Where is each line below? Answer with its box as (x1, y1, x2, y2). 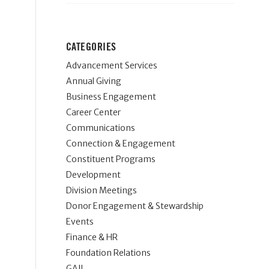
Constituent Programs (65, 154, 156, 165)
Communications (65, 122, 135, 133)
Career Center (65, 107, 121, 118)
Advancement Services (65, 60, 157, 71)
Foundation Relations (65, 247, 151, 258)
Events (65, 216, 94, 227)
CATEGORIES (65, 41, 116, 52)
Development (65, 169, 121, 180)
